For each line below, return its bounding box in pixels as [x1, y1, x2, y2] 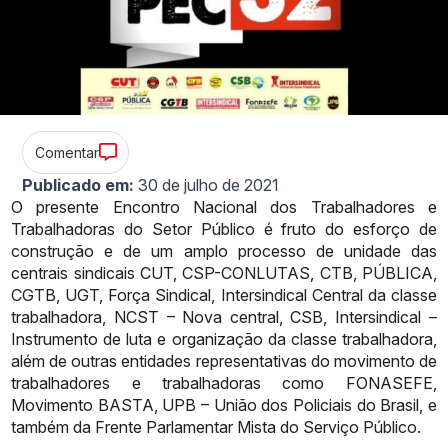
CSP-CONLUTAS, [182, 262, 315, 283]
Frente [95, 416, 143, 437]
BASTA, [97, 394, 158, 415]
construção [11, 240, 95, 261]
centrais [11, 262, 69, 283]
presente [36, 196, 100, 217]
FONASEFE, [345, 372, 437, 393]
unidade [343, 240, 401, 261]
